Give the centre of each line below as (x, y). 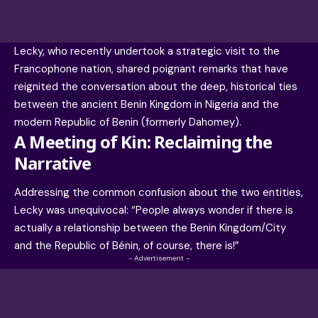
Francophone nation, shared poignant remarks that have (151, 69)
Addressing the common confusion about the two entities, (159, 193)
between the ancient (67, 105)
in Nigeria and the (235, 105)
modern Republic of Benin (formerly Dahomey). (128, 122)
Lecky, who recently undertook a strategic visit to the (147, 51)
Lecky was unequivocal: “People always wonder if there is (154, 210)
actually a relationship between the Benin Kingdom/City (150, 228)
